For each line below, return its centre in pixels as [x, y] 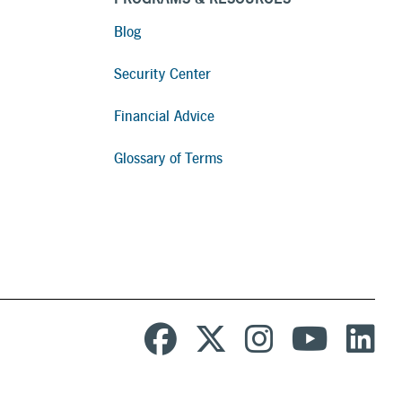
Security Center [162, 74]
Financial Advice [164, 117]
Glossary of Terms [168, 159]
